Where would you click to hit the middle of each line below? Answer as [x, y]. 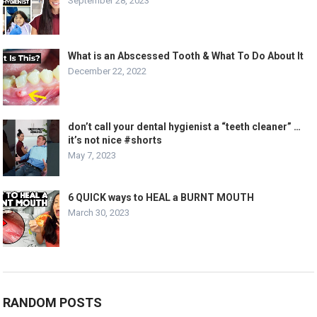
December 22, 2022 [108, 71]
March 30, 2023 [99, 213]
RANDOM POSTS [53, 303]
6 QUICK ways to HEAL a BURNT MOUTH [161, 198]
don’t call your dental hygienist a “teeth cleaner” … [185, 127]
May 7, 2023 [92, 156]
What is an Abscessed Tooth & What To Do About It [186, 56]
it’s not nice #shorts [115, 140]
